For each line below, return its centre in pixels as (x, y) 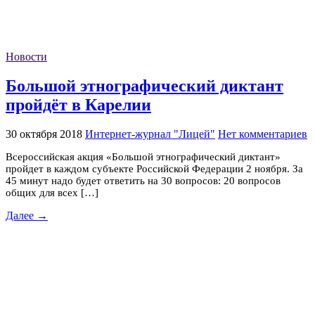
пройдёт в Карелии (78, 104)
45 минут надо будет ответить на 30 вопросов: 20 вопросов (143, 180)
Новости (26, 57)
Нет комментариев (263, 134)
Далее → (27, 215)
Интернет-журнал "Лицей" (150, 134)
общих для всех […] (52, 192)
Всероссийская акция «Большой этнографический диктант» (143, 156)
